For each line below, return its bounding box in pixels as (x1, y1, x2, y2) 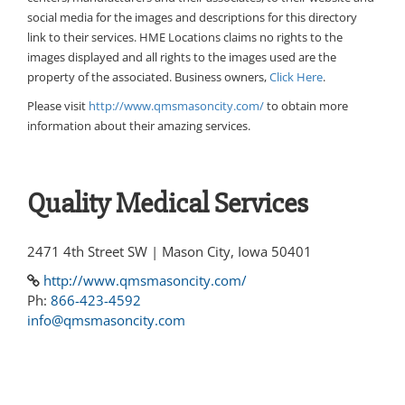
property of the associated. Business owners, (27, 69, 269, 86)
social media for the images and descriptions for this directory (27, 9, 357, 26)
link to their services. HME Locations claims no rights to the (27, 29, 343, 46)
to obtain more (264, 98, 348, 115)
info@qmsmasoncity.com (27, 311, 185, 330)
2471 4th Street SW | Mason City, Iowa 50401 (27, 242, 312, 261)
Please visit (27, 98, 89, 115)
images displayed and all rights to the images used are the (27, 49, 336, 66)
